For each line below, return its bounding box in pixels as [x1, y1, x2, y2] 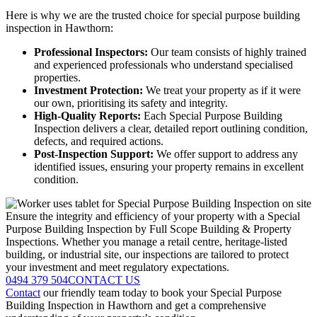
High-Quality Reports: [34, 110, 141, 122]
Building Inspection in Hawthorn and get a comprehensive [6, 299, 266, 312]
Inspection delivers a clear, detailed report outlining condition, [34, 122, 308, 135]
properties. [34, 71, 81, 84]
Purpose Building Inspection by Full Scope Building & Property [6, 223, 292, 236]
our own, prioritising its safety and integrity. [34, 97, 228, 110]
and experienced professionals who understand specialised [34, 59, 293, 71]
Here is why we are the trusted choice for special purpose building [6, 9, 300, 22]
